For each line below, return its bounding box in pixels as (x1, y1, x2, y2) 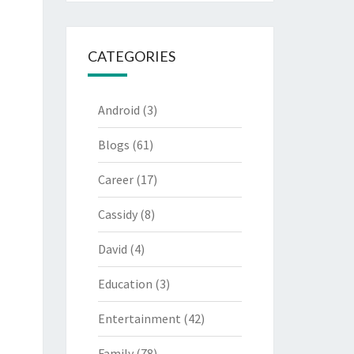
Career (97, 171, 134, 187)
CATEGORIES (87, 47, 175, 65)
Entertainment (97, 311, 181, 326)
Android (97, 102, 140, 118)
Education (97, 276, 153, 292)
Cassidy (97, 206, 137, 222)
